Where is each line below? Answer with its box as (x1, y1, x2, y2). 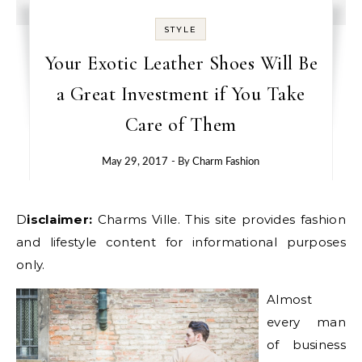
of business (267, 337, 346, 352)
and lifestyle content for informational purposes (16, 234, 346, 250)
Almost (267, 292, 312, 307)
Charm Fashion (192, 157, 260, 167)
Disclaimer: (27, 212, 98, 227)
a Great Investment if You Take (56, 82, 305, 106)
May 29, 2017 (102, 157, 169, 167)
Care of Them (124, 113, 237, 137)
